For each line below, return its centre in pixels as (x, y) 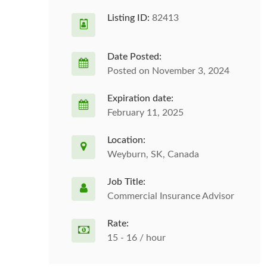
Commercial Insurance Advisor (171, 196)
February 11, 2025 (145, 113)
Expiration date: (140, 98)
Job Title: (126, 182)
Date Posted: (134, 57)
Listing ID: (128, 18)
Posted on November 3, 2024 (168, 71)
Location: (126, 140)
